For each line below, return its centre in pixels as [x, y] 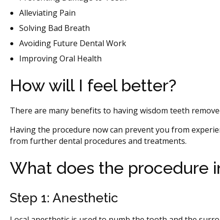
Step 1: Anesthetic [64, 198]
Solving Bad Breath [55, 28]
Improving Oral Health [61, 58]
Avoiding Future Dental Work [73, 43]
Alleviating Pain [48, 13]
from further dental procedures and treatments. [98, 141]
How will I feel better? [93, 85]
